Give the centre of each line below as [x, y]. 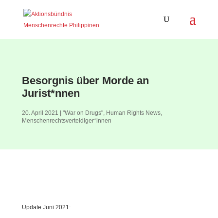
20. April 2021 [40, 113]
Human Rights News [133, 113]
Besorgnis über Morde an [85, 81]
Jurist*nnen [51, 93]
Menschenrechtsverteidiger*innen [66, 121]
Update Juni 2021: [46, 207]
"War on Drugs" [83, 113]
